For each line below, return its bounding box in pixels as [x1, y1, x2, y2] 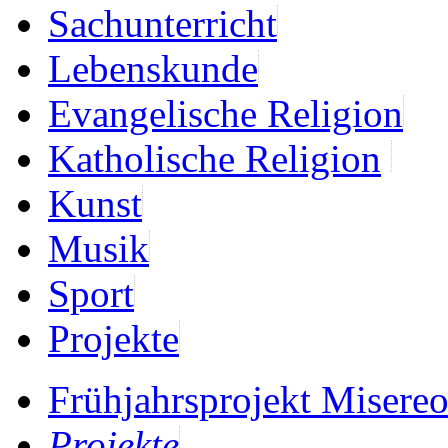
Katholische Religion [48, 136, 381, 180]
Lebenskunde [48, 46, 258, 90]
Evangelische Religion [48, 91, 403, 135]
